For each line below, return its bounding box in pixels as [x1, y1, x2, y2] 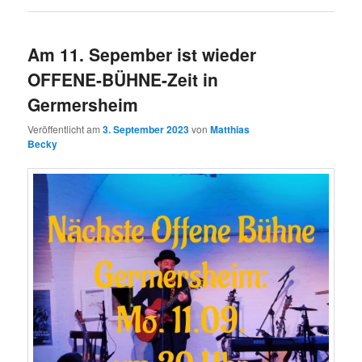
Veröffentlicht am [27, 121, 103, 136]
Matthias [210, 121, 250, 137]
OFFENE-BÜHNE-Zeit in [27, 66, 219, 91]
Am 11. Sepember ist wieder [27, 41, 257, 66]
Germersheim [27, 91, 139, 116]
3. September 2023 [103, 121, 190, 137]
